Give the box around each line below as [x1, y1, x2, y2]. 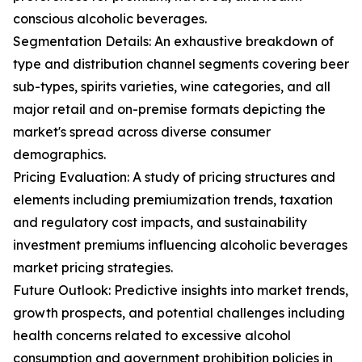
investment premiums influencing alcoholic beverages [13, 237, 347, 254]
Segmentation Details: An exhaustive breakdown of [13, 33, 334, 50]
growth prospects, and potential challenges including [13, 305, 345, 322]
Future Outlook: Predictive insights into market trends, [13, 282, 348, 299]
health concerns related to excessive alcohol [13, 327, 291, 344]
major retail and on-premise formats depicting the [13, 101, 326, 118]
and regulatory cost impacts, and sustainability [13, 214, 307, 231]
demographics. [13, 146, 106, 163]
